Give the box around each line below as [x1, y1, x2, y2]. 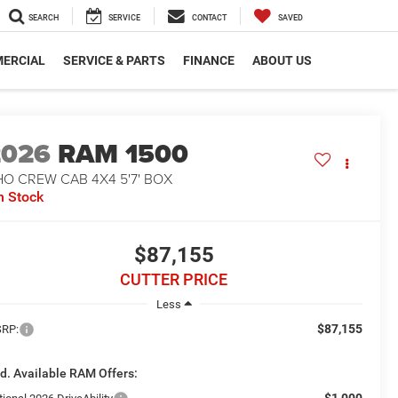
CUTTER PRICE [120, 270, 227, 290]
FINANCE [183, 53, 235, 68]
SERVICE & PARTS [63, 53, 165, 68]
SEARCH [28, 13, 59, 23]
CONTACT [192, 13, 227, 23]
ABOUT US [252, 53, 312, 68]
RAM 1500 [58, 134, 189, 174]
